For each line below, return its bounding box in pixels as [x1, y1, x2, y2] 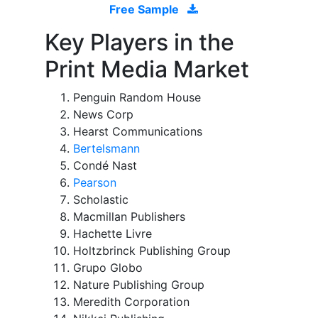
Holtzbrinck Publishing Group [73, 243, 231, 258]
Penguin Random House [73, 90, 201, 105]
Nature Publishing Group [73, 278, 204, 292]
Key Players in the [45, 28, 234, 57]
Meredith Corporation [73, 295, 190, 309]
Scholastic [73, 192, 128, 207]
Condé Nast [73, 158, 137, 173]
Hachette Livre [73, 226, 152, 241]
